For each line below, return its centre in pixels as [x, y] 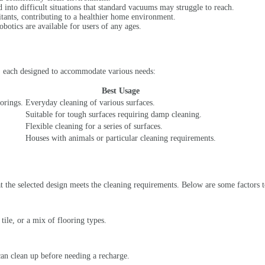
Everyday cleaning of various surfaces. [90, 102]
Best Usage [121, 91]
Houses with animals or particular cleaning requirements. [121, 138]
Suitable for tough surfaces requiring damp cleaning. [114, 114]
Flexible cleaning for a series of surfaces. [94, 126]
